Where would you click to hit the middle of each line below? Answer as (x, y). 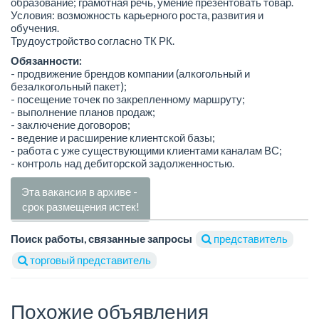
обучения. (35, 27)
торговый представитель (89, 260)
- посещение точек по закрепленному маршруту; (128, 99)
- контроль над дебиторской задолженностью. (122, 163)
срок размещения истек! (80, 206)
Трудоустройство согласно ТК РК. (93, 40)
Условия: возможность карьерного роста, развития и (137, 15)
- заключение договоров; (70, 125)
